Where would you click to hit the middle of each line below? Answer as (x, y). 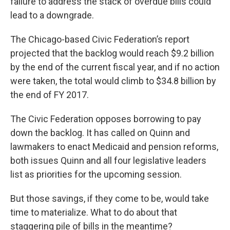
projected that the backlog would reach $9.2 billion (112, 53)
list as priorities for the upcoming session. (97, 174)
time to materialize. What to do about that (94, 212)
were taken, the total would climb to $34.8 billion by (113, 81)
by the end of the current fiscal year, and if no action (115, 67)
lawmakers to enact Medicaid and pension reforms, (114, 146)
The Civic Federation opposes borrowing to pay (106, 119)
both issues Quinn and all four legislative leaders (108, 160)
